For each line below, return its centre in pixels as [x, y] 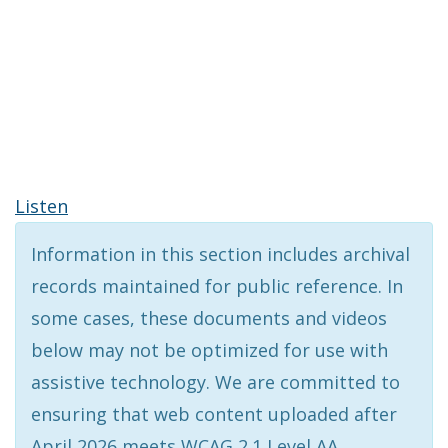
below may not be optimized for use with [209, 350]
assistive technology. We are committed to [215, 382]
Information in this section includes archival [220, 254]
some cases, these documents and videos [209, 318]
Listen [41, 206]
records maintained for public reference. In [217, 286]
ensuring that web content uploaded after [214, 414]
